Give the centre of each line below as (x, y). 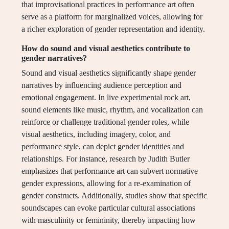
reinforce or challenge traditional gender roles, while (105, 122)
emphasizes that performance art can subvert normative (110, 171)
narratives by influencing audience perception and (101, 85)
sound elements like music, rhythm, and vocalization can (112, 110)
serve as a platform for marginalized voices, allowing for (112, 17)
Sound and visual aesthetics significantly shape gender (109, 73)
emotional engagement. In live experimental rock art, (106, 98)
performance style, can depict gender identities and (103, 147)
